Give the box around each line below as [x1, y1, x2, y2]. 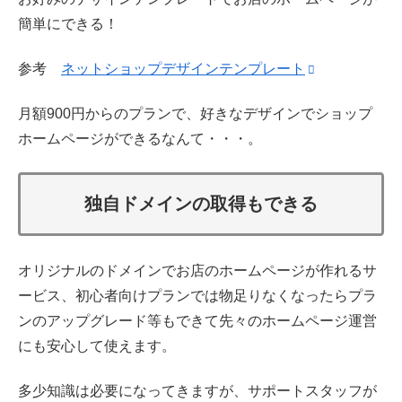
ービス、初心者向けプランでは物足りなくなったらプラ [18, 287, 377, 303]
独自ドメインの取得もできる [84, 193, 318, 214]
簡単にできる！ [18, 15, 118, 31]
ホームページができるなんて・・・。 [18, 131, 262, 147]
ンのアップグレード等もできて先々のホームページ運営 [18, 312, 377, 328]
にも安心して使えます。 [18, 337, 176, 354]
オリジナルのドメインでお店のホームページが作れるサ [18, 262, 377, 278]
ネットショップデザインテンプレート [61, 60, 305, 76]
